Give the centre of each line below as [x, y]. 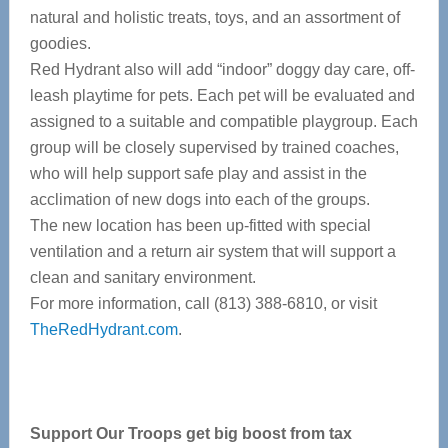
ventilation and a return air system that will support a [212, 251]
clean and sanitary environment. [142, 277]
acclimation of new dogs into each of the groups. [199, 199]
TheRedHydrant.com [103, 329]
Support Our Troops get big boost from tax [190, 433]
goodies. [60, 43]
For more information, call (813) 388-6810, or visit [203, 303]
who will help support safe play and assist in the [198, 173]
